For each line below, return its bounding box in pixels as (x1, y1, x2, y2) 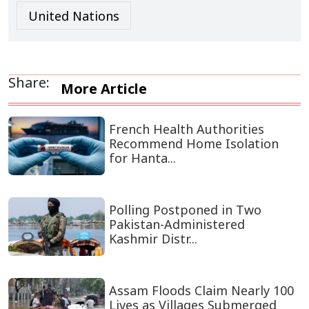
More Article (61, 79, 147, 99)
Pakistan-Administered (108, 216, 245, 233)
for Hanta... (108, 150, 176, 167)
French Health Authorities (108, 121, 264, 138)
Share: (8, 73, 50, 92)
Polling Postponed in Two (108, 201, 261, 219)
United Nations (28, 8, 119, 25)
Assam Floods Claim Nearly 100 (108, 282, 294, 299)
